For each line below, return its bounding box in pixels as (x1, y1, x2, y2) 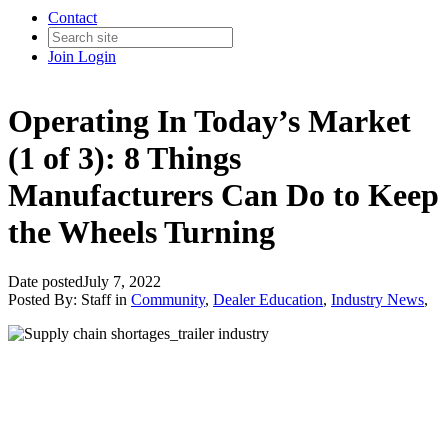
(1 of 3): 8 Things (8, 140, 241, 177)
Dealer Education (213, 290, 323, 308)
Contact (48, 9, 97, 26)
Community (131, 290, 205, 308)
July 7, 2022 (83, 272, 161, 290)
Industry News (331, 290, 424, 308)
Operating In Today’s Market (8, 103, 411, 140)
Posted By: (8, 290, 81, 308)
